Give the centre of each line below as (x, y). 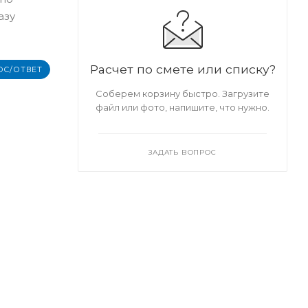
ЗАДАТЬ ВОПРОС (183, 152)
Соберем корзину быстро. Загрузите (183, 93)
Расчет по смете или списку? (183, 69)
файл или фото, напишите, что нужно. (183, 107)
